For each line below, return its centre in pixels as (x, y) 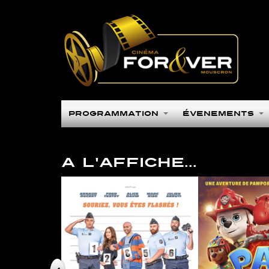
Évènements (220, 113)
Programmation (115, 113)
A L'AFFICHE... (129, 162)
